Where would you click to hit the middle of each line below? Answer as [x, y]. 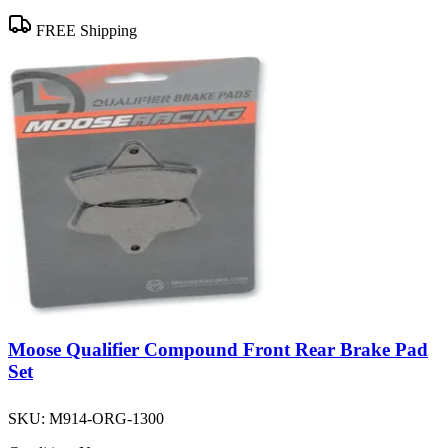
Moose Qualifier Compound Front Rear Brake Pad [218, 350]
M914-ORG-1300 [106, 419]
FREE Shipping [84, 31]
